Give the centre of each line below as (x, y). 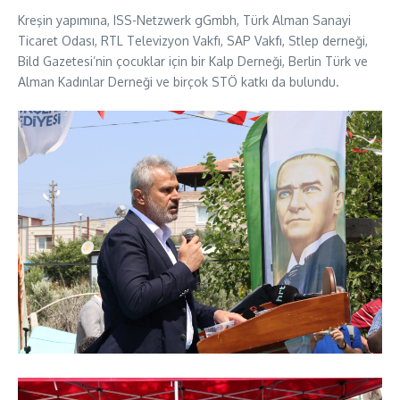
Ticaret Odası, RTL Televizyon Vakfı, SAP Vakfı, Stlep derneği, (193, 41)
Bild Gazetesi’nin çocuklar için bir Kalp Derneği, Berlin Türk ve (193, 62)
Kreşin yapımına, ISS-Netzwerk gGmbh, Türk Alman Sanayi (184, 21)
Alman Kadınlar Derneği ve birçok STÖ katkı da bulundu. (179, 82)
